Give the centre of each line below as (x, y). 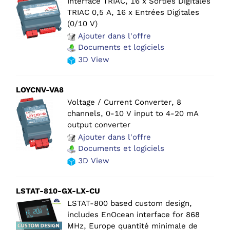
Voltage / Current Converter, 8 (124, 102)
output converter (99, 125)
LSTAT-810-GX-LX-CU (58, 191)
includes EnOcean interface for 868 (133, 215)
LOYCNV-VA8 (40, 90)
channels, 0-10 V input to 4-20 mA (133, 114)
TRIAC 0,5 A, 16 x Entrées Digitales (133, 13)
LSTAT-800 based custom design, (130, 204)
